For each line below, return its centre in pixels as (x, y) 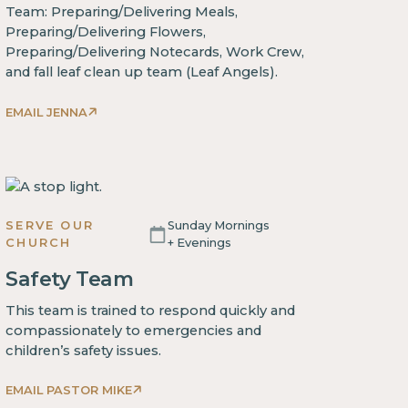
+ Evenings (200, 243)
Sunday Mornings (219, 225)
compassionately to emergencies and (134, 330)
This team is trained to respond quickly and (151, 310)
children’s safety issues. (84, 350)
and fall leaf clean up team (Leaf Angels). (142, 72)
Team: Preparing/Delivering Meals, (122, 12)
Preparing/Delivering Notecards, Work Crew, (155, 52)
